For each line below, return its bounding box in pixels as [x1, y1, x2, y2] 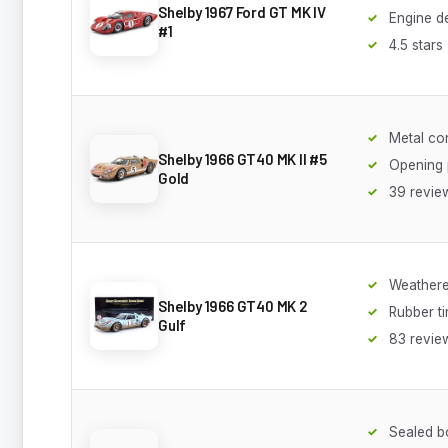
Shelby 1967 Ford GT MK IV [158, 2, 327, 21]
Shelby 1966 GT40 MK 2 [158, 296, 307, 315]
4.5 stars [389, 36, 443, 53]
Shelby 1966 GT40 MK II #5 [158, 149, 328, 168]
